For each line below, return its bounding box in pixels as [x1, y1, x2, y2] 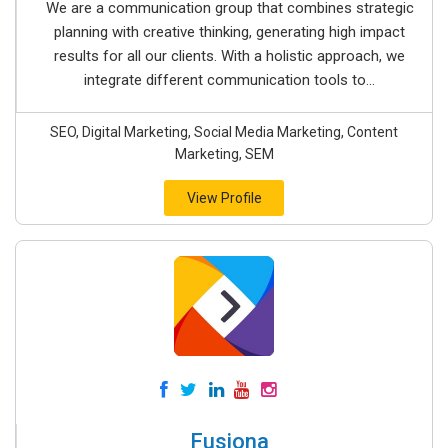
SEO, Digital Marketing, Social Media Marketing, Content [50, 124, 398, 140]
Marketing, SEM [174, 146, 274, 162]
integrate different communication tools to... [84, 71, 375, 89]
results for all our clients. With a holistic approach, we [54, 47, 405, 65]
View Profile [186, 190, 262, 206]
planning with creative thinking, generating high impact [54, 23, 405, 41]
